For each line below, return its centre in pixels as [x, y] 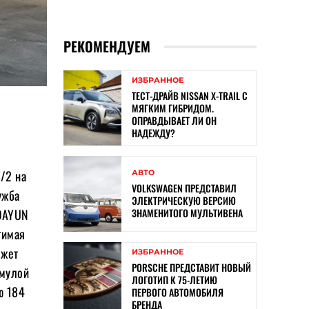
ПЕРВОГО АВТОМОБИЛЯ [178, 292]
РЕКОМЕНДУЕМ [107, 47]
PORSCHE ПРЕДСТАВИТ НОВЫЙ [191, 267]
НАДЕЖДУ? [153, 133]
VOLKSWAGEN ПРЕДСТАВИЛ [184, 188]
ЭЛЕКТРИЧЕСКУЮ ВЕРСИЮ [184, 200]
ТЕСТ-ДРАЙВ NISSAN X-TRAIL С [190, 96]
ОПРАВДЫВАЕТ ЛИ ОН [174, 121]
